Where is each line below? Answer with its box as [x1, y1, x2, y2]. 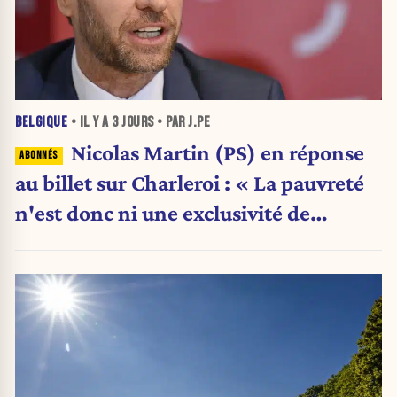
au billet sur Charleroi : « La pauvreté [15, 169, 364, 195]
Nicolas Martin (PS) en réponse [70, 139, 364, 165]
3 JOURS [112, 113, 154, 131]
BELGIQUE [15, 113, 67, 131]
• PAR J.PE [153, 113, 210, 131]
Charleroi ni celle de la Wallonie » [15, 230, 332, 255]
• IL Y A [67, 113, 112, 131]
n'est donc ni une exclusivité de [15, 199, 310, 225]
